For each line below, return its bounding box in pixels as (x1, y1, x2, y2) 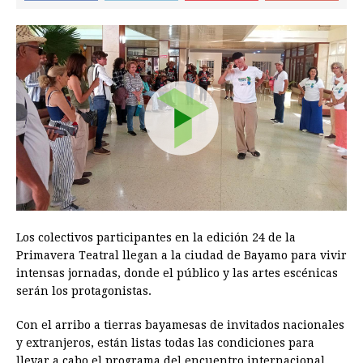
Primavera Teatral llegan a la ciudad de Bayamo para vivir (16, 249, 347, 263)
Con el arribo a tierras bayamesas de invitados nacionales (16, 318, 344, 332)
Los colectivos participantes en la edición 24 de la (16, 231, 296, 245)
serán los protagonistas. (16, 284, 152, 298)
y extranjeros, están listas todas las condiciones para (16, 336, 314, 350)
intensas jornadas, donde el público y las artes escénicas (16, 267, 338, 280)
